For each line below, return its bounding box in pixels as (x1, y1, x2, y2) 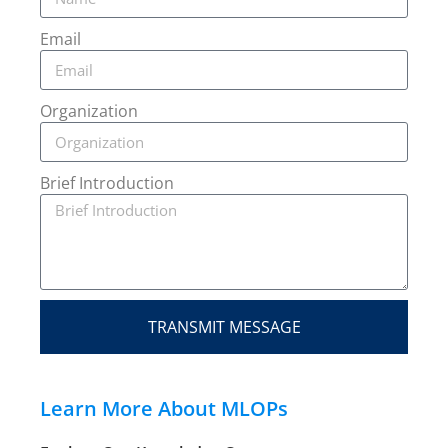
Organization (40, 100, 138, 122)
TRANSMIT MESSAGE (147, 316, 301, 338)
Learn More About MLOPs (40, 395, 288, 422)
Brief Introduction (40, 172, 174, 194)
